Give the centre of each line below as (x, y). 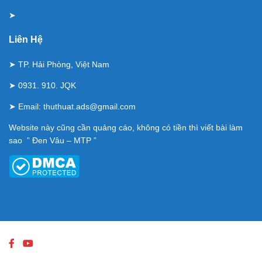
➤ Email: (26, 107)
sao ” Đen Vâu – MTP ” (53, 141)
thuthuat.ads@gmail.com (89, 107)
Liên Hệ (26, 40)
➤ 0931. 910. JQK (42, 86)
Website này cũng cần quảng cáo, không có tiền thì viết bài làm (126, 128)
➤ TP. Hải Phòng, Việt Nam (59, 65)
